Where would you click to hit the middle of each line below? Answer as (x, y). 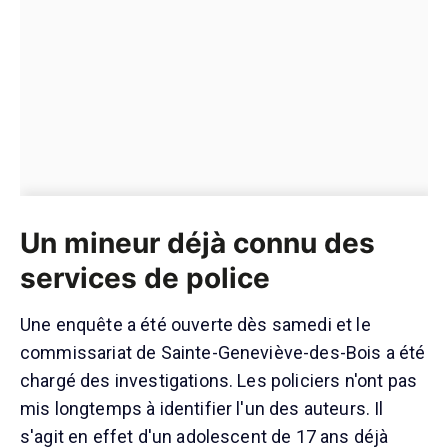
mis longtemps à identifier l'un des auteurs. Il (202, 409)
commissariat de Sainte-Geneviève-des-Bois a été (223, 353)
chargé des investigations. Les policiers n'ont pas (219, 381)
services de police (145, 278)
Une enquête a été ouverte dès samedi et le (195, 325)
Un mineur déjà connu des (197, 243)
